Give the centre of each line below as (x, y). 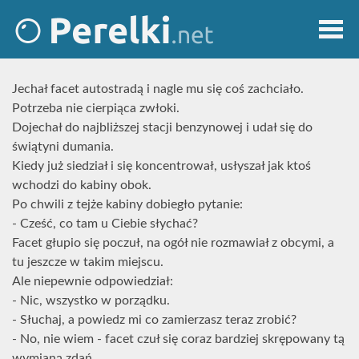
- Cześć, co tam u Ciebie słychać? (105, 224)
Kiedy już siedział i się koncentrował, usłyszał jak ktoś (161, 166)
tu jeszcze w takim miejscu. (88, 262)
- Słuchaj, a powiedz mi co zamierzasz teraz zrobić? (154, 320)
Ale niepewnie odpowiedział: (93, 281)
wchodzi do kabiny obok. (82, 185)
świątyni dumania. (63, 147)
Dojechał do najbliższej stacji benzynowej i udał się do (162, 127)
